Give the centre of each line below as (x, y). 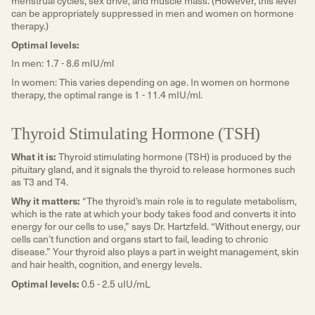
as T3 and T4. (41, 181)
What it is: (34, 156)
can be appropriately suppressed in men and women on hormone (153, 13)
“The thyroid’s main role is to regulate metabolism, (188, 201)
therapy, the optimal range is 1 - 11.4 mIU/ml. (107, 94)
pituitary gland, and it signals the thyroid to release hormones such (153, 169)
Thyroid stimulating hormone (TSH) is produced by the (174, 156)
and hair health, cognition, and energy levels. (107, 264)
